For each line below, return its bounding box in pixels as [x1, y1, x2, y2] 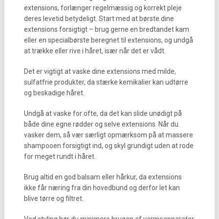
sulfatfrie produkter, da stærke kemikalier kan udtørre [23, 78, 188, 86]
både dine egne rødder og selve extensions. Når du [23, 120, 178, 128]
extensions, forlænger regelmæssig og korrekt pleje [23, 4, 182, 12]
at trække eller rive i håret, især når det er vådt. [23, 47, 166, 55]
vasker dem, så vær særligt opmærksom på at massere [23, 131, 193, 139]
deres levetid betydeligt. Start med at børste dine [23, 15, 174, 22]
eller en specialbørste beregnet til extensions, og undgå [23, 36, 193, 44]
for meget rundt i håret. [23, 153, 96, 160]
